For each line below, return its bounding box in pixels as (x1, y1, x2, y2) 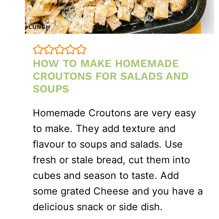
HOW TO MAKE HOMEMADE (33, 57, 179, 69)
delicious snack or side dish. (33, 200, 163, 213)
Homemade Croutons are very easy (33, 107, 196, 119)
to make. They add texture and (33, 122, 175, 134)
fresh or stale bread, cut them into (33, 153, 190, 166)
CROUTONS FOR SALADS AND (33, 69, 189, 82)
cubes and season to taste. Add (33, 169, 179, 181)
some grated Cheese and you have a (33, 185, 203, 197)
